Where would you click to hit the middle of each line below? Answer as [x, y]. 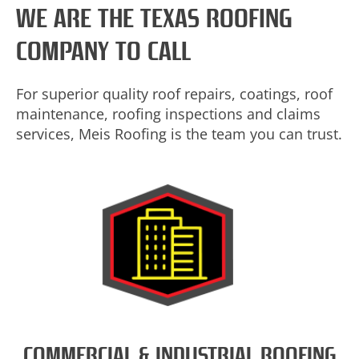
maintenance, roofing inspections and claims [168, 114]
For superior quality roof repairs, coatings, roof [174, 94]
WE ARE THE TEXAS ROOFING [154, 19]
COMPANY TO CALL [103, 52]
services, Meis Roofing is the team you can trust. [179, 134]
